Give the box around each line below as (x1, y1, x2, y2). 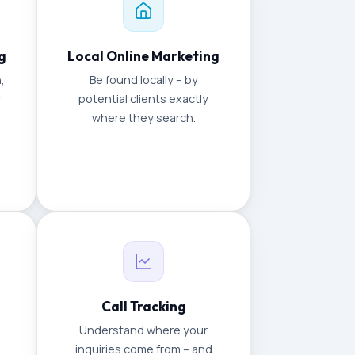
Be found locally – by (89, 72, 198, 87)
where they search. (91, 110, 196, 125)
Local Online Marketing (67, 48, 219, 64)
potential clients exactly (78, 91, 208, 106)
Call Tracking (101, 298, 186, 315)
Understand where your (79, 323, 208, 338)
